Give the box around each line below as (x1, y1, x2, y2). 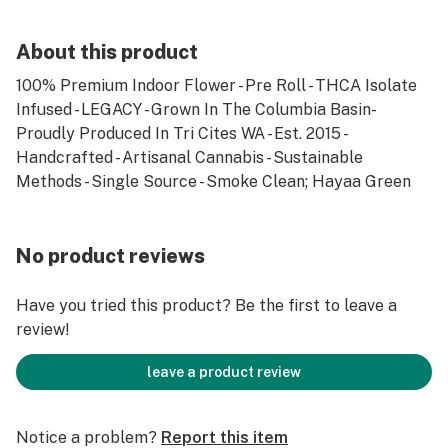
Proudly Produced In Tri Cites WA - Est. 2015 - (16, 124, 346, 143)
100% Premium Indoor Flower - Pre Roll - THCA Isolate (16, 76, 417, 95)
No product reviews (16, 244, 205, 268)
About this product (16, 40, 198, 64)
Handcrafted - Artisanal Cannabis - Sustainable (16, 148, 363, 167)
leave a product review (147, 364, 301, 380)
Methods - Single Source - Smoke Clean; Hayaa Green (16, 172, 411, 191)
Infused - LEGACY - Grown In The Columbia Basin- (16, 100, 374, 119)
